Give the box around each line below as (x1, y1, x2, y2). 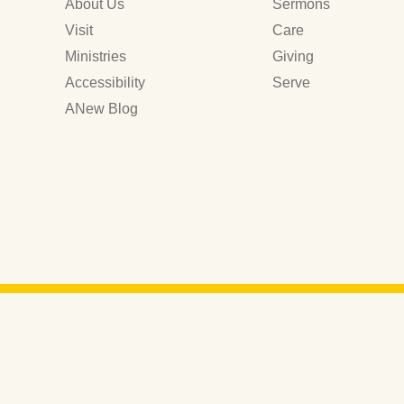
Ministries (65, 49, 126, 65)
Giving (272, 49, 314, 65)
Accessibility (65, 75, 145, 91)
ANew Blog (65, 101, 138, 117)
